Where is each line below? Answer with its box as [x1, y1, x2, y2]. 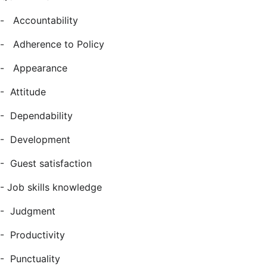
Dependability [10, 110, 73, 122]
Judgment [10, 205, 55, 217]
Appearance [13, 62, 67, 74]
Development [10, 133, 70, 145]
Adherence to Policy [13, 38, 104, 50]
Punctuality [10, 253, 60, 265]
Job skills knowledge [7, 181, 102, 193]
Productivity [10, 229, 65, 241]
